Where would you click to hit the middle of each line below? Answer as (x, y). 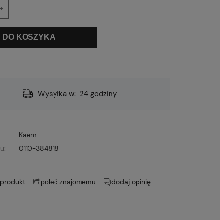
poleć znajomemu (68, 181)
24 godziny (98, 94)
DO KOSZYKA (29, 37)
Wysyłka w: (57, 94)
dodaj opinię (131, 181)
